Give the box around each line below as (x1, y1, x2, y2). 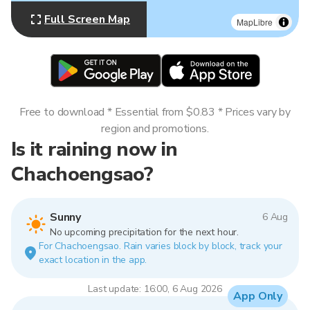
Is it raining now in (11, 136, 178, 163)
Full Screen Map (44, 12, 130, 27)
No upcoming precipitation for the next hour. (50, 226, 239, 239)
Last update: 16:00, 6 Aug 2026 (88, 282, 222, 295)
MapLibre (237, 16, 273, 28)
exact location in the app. (39, 253, 147, 266)
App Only (233, 289, 282, 304)
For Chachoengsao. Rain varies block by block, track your (39, 239, 282, 253)
